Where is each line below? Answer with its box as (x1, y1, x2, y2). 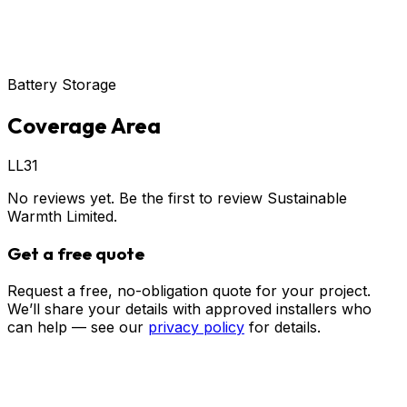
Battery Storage (7, 74, 116, 94)
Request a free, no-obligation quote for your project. (7, 281, 371, 300)
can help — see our (7, 317, 144, 336)
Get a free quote (7, 243, 144, 265)
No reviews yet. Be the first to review (7, 189, 267, 208)
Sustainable (267, 189, 347, 208)
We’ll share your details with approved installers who (7, 299, 372, 318)
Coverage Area (7, 111, 161, 139)
